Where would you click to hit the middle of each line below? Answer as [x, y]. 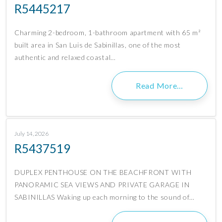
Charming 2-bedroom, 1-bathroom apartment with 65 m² [108, 33]
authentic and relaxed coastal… [65, 57]
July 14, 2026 [31, 134]
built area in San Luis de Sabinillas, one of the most [98, 45]
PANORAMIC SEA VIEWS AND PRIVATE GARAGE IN [102, 185]
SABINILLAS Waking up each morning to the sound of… [105, 197]
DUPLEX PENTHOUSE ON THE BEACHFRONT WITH [103, 172]
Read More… [160, 86]
